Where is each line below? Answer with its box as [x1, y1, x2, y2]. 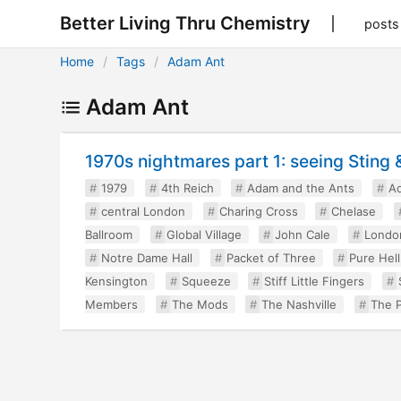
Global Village [166, 227, 242, 242]
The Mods [171, 297, 228, 311]
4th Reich [160, 181, 214, 195]
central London [101, 204, 186, 218]
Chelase [331, 204, 377, 218]
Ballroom [85, 227, 133, 242]
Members [85, 297, 139, 311]
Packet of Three [226, 251, 316, 265]
